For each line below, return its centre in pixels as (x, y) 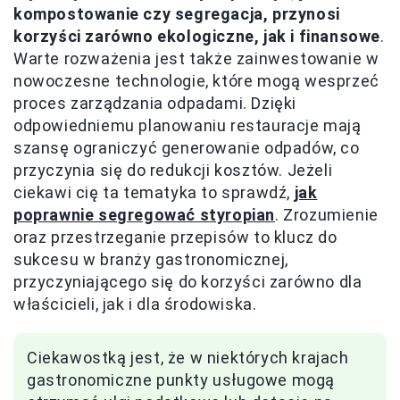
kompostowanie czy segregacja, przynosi (177, 14)
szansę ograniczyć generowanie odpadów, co (187, 148)
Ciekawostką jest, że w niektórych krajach (188, 358)
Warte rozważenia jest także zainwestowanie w (196, 59)
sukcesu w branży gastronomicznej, (151, 260)
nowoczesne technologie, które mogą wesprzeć (196, 81)
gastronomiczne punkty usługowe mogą (181, 380)
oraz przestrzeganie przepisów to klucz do (175, 237)
